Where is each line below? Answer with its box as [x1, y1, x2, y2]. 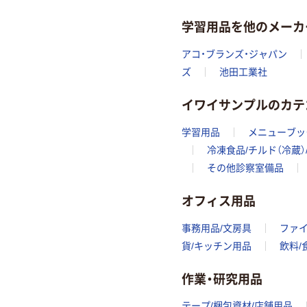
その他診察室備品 [207, 162, 284, 173]
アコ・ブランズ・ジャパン [182, 48, 287, 60]
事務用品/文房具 [182, 222, 251, 234]
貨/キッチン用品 [182, 240, 251, 251]
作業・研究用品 [182, 269, 262, 287]
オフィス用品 [182, 191, 256, 210]
